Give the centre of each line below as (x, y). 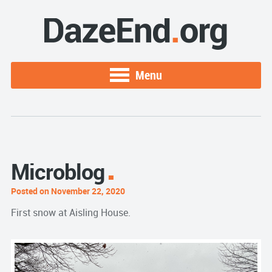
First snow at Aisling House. (70, 212)
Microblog (57, 171)
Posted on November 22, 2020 (68, 191)
